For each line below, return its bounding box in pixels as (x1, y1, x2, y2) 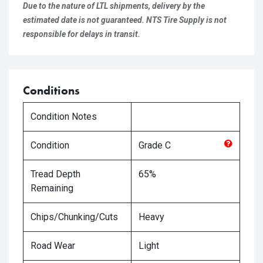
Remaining (31, 183, 73, 194)
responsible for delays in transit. (23, 29, 140, 39)
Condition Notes (31, 111, 97, 122)
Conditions (23, 83, 80, 98)
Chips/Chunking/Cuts (31, 211, 118, 222)
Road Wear (31, 240, 75, 251)
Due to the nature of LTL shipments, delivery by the (23, 1, 205, 11)
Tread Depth (31, 168, 80, 180)
